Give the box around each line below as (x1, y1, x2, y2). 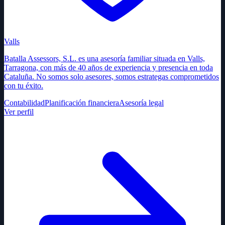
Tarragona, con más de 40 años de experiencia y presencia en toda (4, 63, 213, 72)
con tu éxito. (4, 81, 43, 90)
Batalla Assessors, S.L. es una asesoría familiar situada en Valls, (4, 54, 205, 63)
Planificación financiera (45, 98, 119, 107)
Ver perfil (4, 107, 34, 116)
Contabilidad (4, 98, 45, 107)
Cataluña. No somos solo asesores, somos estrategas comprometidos (4, 72, 219, 81)
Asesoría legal (119, 98, 164, 107)
